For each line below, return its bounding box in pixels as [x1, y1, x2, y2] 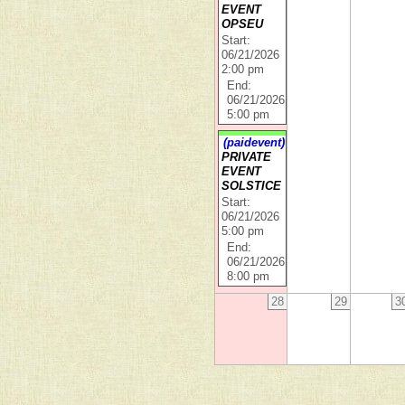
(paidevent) [223, 137, 286, 150]
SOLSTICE [221, 180, 282, 193]
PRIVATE [221, 151, 272, 165]
